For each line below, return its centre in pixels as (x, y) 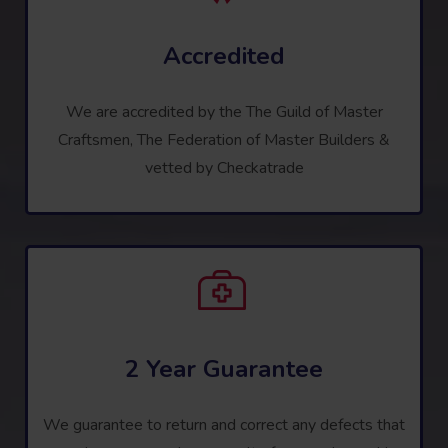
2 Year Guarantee (224, 368)
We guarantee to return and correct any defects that (224, 424)
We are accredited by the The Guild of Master (224, 111)
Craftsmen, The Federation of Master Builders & (224, 139)
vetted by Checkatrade (224, 167)
